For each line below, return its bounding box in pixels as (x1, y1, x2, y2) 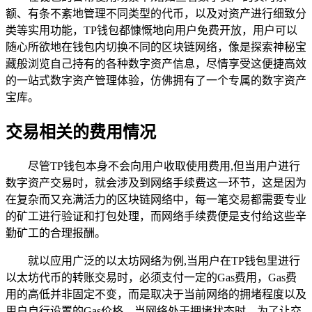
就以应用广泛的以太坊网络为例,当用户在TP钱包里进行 (28, 254, 300, 267)
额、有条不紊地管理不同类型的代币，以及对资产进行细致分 (6, 7, 306, 19)
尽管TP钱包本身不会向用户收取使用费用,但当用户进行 (28, 159, 300, 172)
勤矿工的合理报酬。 (6, 226, 106, 239)
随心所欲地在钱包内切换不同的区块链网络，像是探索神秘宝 (6, 40, 306, 53)
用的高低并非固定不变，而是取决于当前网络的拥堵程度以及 (6, 288, 306, 300)
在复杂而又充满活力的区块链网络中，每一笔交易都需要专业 (6, 193, 306, 205)
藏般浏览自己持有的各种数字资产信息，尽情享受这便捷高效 (6, 57, 306, 70)
